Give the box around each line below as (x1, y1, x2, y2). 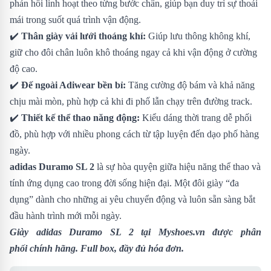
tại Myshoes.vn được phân (133, 226, 261, 237)
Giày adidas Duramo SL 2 (10, 226, 134, 237)
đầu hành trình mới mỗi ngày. (10, 210, 122, 221)
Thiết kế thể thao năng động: (21, 112, 140, 123)
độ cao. (10, 63, 38, 74)
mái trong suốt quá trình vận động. (10, 14, 141, 25)
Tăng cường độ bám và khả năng (126, 79, 255, 90)
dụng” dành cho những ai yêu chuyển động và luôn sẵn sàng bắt (10, 194, 255, 204)
